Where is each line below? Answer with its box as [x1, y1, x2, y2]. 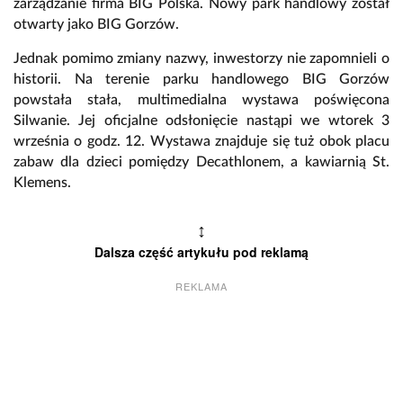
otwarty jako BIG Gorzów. [13, 17, 179, 32]
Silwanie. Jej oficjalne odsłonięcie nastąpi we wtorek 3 [13, 113, 390, 129]
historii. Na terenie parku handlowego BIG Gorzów [13, 72, 390, 87]
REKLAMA [175, 279, 228, 294]
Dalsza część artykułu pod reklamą [94, 243, 309, 262]
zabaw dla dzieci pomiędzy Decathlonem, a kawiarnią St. [13, 155, 390, 170]
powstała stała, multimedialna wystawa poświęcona [13, 93, 390, 108]
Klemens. [13, 175, 71, 191]
